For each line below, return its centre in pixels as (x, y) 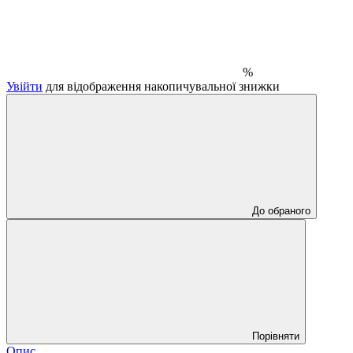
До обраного (281, 210)
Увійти (24, 86)
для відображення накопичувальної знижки (161, 86)
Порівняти (276, 336)
